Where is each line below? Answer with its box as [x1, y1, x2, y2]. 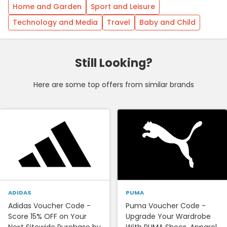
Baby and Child [139, 17, 196, 27]
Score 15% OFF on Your [8, 211, 87, 221]
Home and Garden [13, 1, 82, 12]
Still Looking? [74, 54, 153, 71]
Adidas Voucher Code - [8, 200, 91, 211]
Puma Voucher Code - [126, 200, 206, 211]
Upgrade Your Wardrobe [126, 211, 211, 221]
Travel [107, 17, 130, 27]
